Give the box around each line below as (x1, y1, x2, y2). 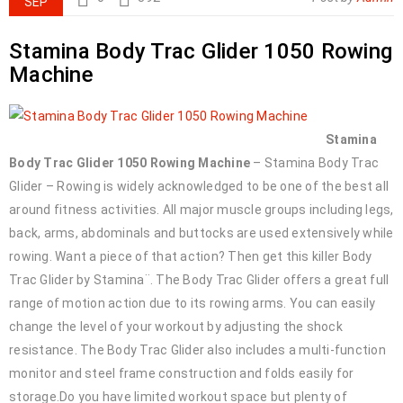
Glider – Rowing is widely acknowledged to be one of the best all (9, 179, 389, 193)
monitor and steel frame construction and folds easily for (9, 366, 354, 381)
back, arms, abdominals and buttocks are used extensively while (9, 226, 394, 240)
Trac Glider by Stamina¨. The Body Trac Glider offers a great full (9, 273, 390, 287)
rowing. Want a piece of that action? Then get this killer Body (9, 249, 372, 264)
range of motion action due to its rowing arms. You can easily (9, 296, 376, 310)
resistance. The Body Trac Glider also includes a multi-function (9, 343, 386, 357)
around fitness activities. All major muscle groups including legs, (9, 202, 394, 217)
